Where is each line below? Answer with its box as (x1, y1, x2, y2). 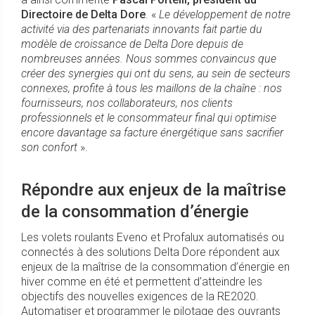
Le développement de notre (156, 8, 290, 22)
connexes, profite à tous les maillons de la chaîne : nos (21, 82, 282, 96)
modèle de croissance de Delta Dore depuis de (21, 37, 243, 51)
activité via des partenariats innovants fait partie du (21, 22, 262, 37)
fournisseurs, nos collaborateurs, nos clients (21, 96, 233, 110)
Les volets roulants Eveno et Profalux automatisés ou (21, 231, 284, 245)
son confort (21, 141, 77, 155)
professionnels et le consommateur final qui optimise (21, 111, 276, 125)
